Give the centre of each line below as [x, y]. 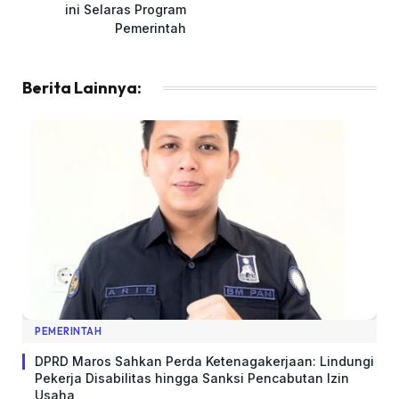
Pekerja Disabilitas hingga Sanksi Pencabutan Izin [192, 378]
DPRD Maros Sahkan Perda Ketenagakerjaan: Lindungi [204, 361]
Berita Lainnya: [82, 87]
